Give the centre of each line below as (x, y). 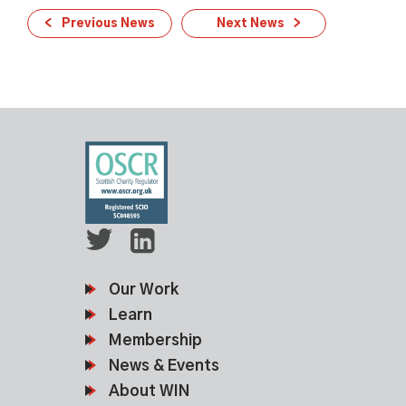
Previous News (108, 24)
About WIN (149, 391)
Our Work (144, 290)
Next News (250, 24)
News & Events (164, 366)
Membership (155, 341)
